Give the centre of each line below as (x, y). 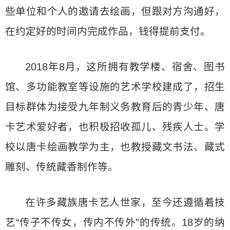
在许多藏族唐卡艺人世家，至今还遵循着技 (125, 202)
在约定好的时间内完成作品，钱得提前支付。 (108, 31)
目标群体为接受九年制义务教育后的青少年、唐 (115, 107)
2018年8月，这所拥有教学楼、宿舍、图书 (125, 66)
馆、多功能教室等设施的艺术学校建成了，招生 (115, 87)
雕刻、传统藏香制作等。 (62, 167)
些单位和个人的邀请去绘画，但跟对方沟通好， (115, 11)
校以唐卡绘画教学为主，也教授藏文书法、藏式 (115, 147)
